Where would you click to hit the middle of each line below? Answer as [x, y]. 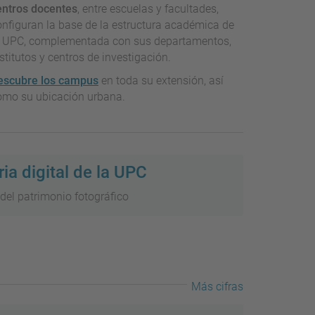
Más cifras [217, 286]
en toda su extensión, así [161, 81]
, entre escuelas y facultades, [148, 9]
